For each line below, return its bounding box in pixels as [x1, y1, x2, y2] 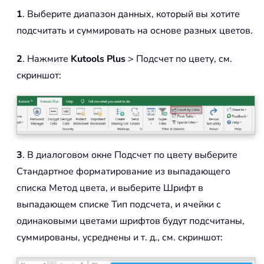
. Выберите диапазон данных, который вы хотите [22, 7, 240, 21]
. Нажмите [22, 52, 71, 65]
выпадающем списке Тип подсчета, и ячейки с [16, 198, 221, 212]
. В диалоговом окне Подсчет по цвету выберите [22, 148, 237, 162]
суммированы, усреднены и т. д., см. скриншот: [16, 231, 223, 245]
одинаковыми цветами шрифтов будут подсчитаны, [16, 214, 245, 228]
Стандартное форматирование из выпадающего [16, 165, 230, 179]
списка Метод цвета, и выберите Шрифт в [16, 181, 203, 195]
